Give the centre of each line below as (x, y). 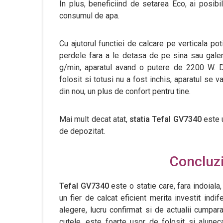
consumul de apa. (89, 16)
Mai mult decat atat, (95, 119)
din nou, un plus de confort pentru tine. (125, 91)
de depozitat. (82, 131)
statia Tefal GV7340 (167, 119)
